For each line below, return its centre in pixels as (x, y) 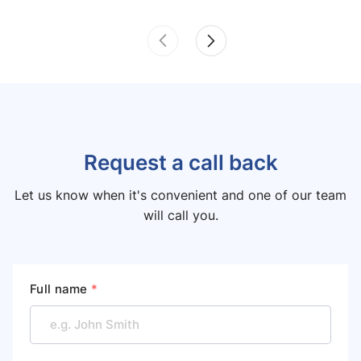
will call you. (180, 215)
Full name (60, 288)
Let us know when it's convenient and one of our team (180, 195)
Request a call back (180, 161)
